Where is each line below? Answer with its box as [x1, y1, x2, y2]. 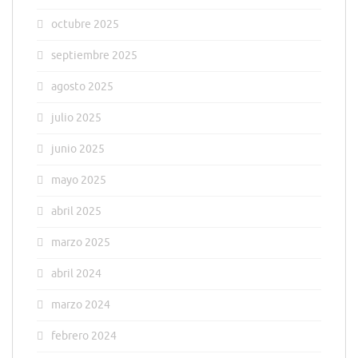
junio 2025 [51, 142, 105, 157]
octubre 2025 [51, 18, 119, 32]
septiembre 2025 [51, 49, 137, 63]
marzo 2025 [51, 236, 110, 250]
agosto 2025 [51, 80, 113, 94]
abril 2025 [51, 205, 101, 219]
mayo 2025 [51, 173, 106, 188]
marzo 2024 [51, 298, 110, 312]
